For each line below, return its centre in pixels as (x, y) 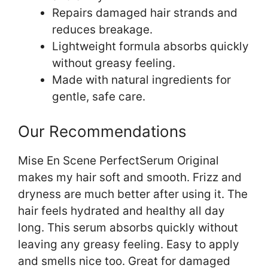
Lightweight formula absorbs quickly (150, 46)
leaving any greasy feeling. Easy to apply (129, 245)
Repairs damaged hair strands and (145, 13)
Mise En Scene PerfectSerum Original (118, 161)
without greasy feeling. (114, 63)
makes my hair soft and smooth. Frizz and (130, 178)
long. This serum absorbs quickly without (128, 228)
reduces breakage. (102, 29)
